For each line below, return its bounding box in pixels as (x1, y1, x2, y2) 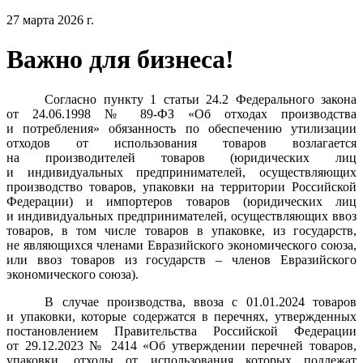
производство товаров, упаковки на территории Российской (6, 179, 357, 194)
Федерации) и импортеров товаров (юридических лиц (6, 194, 357, 208)
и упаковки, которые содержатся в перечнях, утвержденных (6, 309, 357, 323)
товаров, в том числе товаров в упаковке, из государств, (6, 223, 357, 237)
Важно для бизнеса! (6, 45, 234, 75)
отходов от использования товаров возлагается (6, 135, 357, 150)
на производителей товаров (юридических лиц (6, 150, 357, 164)
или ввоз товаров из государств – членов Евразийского (6, 252, 357, 267)
